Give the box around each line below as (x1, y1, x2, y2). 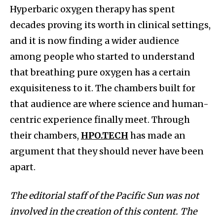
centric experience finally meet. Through (10, 113, 190, 125)
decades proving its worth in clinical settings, (10, 19, 211, 31)
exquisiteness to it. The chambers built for (10, 82, 195, 94)
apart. (10, 161, 36, 173)
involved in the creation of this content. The (10, 205, 197, 217)
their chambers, (10, 129, 81, 141)
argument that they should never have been (10, 145, 204, 157)
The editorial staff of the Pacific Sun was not (10, 189, 199, 201)
